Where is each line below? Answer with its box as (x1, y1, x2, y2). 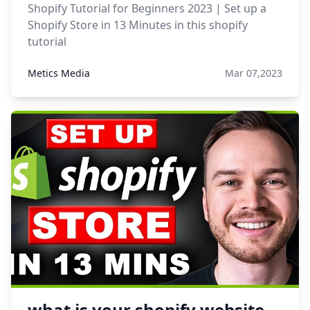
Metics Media (28, 66, 90, 80)
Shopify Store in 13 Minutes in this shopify (28, 17, 248, 33)
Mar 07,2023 (225, 66, 282, 80)
